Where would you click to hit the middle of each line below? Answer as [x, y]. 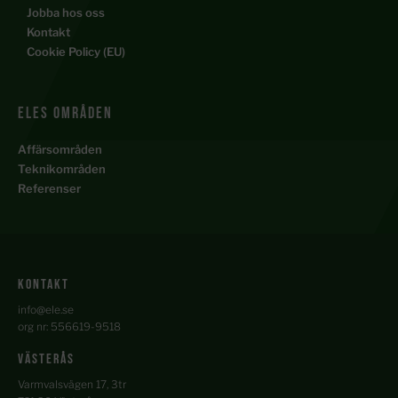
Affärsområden [60, 150]
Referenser [49, 189]
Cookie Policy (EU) [76, 52]
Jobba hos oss [66, 13]
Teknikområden [62, 169]
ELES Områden [65, 114]
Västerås [46, 360]
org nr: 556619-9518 [69, 327]
